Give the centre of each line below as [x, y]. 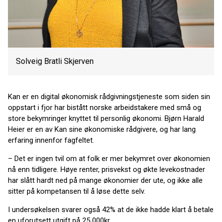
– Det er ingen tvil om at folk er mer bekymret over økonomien [109, 159]
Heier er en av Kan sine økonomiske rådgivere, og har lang [102, 129]
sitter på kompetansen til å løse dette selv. [77, 191]
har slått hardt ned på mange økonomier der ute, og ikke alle [105, 180]
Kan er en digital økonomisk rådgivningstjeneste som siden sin [109, 97]
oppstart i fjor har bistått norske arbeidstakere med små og [105, 108]
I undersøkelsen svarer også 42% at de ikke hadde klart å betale [111, 210]
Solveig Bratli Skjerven [55, 61]
